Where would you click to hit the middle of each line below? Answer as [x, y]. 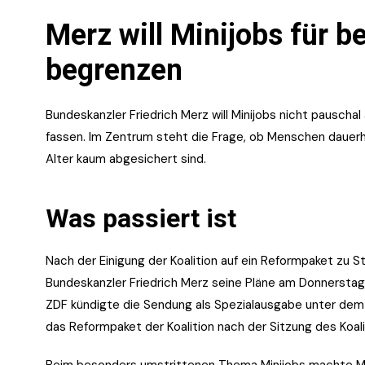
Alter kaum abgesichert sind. [126, 158]
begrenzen [114, 70]
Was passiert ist [141, 218]
